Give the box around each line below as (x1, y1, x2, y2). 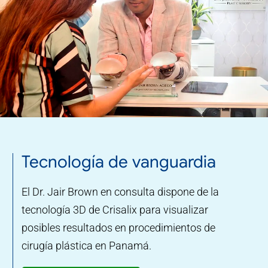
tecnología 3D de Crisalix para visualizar (21, 203, 208, 216)
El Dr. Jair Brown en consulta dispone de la (21, 185, 219, 198)
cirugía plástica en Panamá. (21, 239, 151, 252)
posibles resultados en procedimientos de (21, 221, 215, 234)
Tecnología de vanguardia (21, 151, 216, 172)
